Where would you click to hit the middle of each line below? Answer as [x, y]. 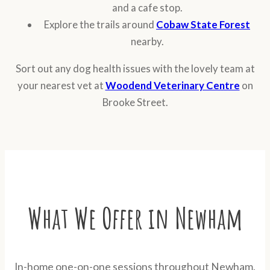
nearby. [147, 41]
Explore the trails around [100, 24]
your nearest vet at [61, 85]
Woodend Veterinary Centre [172, 85]
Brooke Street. [135, 102]
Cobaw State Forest [203, 24]
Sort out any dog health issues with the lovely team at [135, 68]
